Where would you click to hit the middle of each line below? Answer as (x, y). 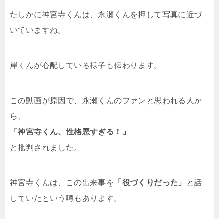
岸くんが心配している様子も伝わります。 (86, 65)
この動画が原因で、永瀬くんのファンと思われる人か (106, 100)
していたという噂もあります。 (66, 198)
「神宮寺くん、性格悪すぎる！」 (70, 131)
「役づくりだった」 (150, 182)
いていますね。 (38, 30)
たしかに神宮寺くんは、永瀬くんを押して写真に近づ (106, 14)
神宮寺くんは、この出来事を (62, 182)
